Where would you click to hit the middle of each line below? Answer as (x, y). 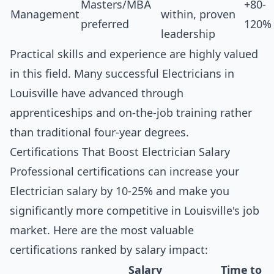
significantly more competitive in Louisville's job (135, 211)
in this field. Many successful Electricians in (122, 74)
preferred (105, 24)
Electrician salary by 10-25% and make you (120, 191)
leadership (188, 34)
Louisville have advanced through (97, 93)
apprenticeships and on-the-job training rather (131, 113)
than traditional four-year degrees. (99, 132)
